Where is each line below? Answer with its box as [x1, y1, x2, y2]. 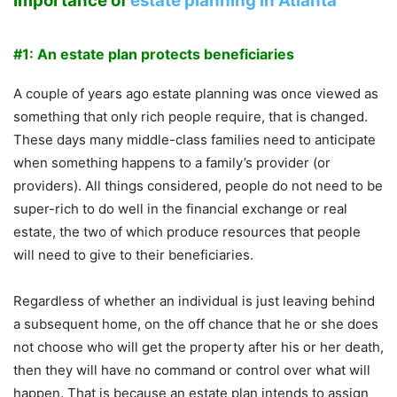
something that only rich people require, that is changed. [13, 108, 368, 126]
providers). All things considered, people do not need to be [13, 177, 383, 195]
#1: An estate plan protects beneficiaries [13, 45, 294, 64]
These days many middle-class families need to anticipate [13, 131, 376, 149]
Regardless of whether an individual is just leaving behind [13, 292, 375, 310]
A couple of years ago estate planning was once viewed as [13, 85, 378, 103]
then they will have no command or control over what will [13, 362, 370, 379]
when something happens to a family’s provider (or [13, 154, 331, 172]
